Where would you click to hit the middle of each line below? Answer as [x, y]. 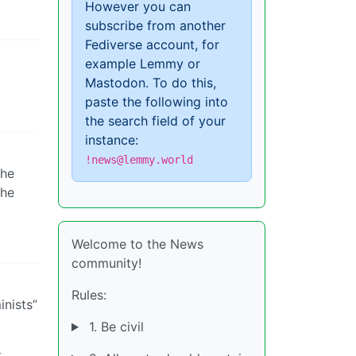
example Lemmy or [143, 64]
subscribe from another [155, 25]
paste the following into [157, 102]
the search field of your [155, 121]
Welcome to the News [137, 244]
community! [106, 263]
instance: [112, 140]
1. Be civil [114, 327]
